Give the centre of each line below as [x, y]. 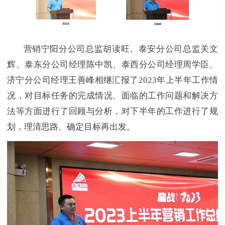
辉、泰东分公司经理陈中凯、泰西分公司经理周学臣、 [113, 65]
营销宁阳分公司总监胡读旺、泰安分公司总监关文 [113, 49]
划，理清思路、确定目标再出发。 [71, 127]
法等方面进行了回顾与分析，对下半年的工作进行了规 [113, 111]
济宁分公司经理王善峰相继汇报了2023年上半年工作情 [113, 80]
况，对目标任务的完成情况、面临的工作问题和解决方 [113, 96]
